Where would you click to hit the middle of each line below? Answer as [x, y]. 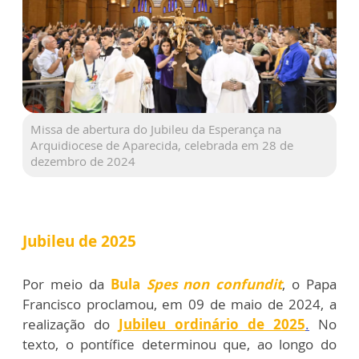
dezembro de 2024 [83, 161]
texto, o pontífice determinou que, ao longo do [179, 345]
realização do [71, 325]
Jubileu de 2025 [79, 242]
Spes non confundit [214, 284]
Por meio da [67, 284]
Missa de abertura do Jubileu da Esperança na [156, 129]
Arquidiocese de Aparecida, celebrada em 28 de [162, 145]
